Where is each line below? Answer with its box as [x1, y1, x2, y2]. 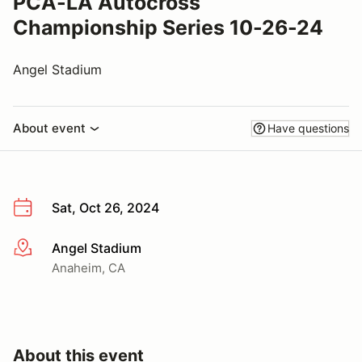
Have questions [267, 121, 349, 135]
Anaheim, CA [52, 259, 125, 276]
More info [12, 240, 71, 257]
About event [13, 120, 86, 136]
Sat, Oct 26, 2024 [52, 200, 159, 216]
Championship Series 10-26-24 [13, 15, 323, 40]
